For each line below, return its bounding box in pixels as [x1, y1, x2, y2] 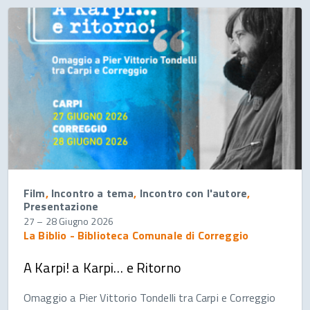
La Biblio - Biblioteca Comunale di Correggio [24, 226, 249, 244]
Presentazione [24, 197, 99, 215]
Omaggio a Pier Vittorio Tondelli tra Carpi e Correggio [24, 289, 276, 306]
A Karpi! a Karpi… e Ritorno [24, 256, 181, 278]
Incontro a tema [51, 184, 134, 201]
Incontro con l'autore [139, 184, 248, 201]
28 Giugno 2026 [45, 213, 114, 228]
